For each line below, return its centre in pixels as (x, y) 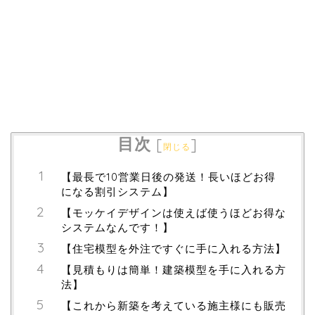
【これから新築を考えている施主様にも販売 (174, 305)
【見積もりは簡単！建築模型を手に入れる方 (174, 269)
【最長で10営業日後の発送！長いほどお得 (168, 176)
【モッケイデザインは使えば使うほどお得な (174, 212)
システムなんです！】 (117, 227)
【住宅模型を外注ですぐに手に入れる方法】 (174, 248)
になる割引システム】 (117, 191)
